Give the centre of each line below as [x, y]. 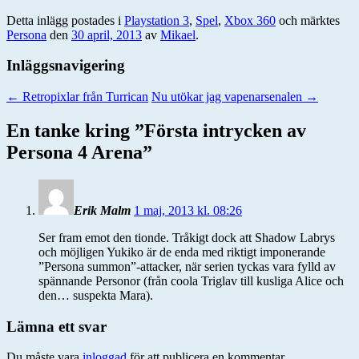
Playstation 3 [157, 20]
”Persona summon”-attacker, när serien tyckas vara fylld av [187, 266]
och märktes [308, 20]
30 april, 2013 [107, 34]
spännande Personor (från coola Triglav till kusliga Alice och [191, 280]
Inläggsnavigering [66, 66]
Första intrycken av [225, 130]
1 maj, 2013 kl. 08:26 [188, 210]
